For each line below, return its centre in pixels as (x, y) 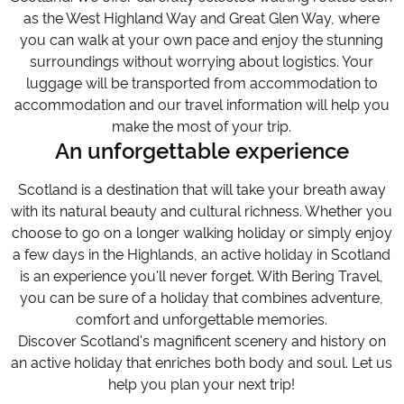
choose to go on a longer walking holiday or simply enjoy (202, 233)
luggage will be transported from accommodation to (202, 83)
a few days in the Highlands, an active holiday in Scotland (202, 254)
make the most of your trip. (202, 126)
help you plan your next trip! (202, 384)
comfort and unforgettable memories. (202, 319)
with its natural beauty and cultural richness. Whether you (202, 211)
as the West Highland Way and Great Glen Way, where (202, 18)
